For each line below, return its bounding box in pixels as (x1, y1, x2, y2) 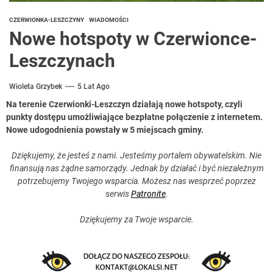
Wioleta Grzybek (9, 82, 62, 91)
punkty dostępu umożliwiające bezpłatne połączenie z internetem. (6, 112, 263, 122)
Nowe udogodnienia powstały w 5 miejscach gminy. (6, 125, 204, 135)
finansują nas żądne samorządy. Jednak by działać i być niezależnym (9, 163, 264, 174)
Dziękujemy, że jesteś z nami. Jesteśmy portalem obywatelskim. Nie (12, 151, 261, 161)
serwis (105, 189, 131, 199)
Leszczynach (9, 50, 115, 72)
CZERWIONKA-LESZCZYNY (9, 16, 84, 24)
